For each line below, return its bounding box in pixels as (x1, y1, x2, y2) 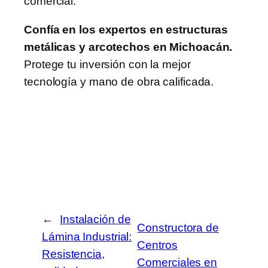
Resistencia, (42, 247, 105, 260)
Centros (137, 239, 178, 252)
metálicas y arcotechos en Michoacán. (24, 40, 233, 53)
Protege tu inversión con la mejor (24, 57, 191, 71)
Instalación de (59, 212, 131, 226)
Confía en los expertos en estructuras (24, 23, 229, 36)
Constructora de (137, 221, 219, 234)
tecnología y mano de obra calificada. (24, 75, 214, 88)
